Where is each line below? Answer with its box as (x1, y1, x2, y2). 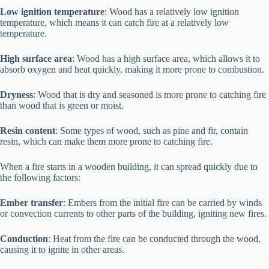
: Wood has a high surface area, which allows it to (72, 53, 260, 64)
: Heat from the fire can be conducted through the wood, (48, 233, 261, 244)
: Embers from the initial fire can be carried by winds (63, 197, 262, 208)
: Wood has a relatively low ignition (104, 6, 239, 17)
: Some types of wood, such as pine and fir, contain (55, 125, 248, 136)
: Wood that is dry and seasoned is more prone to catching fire (33, 89, 266, 100)
